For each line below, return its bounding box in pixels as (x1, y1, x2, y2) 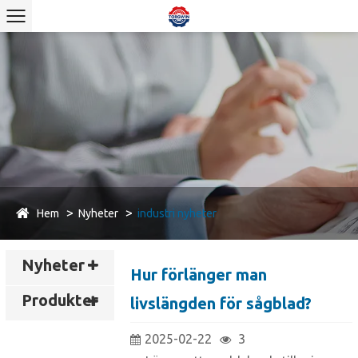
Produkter (22, 291, 98, 310)
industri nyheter (137, 207, 217, 220)
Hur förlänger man (130, 265, 267, 284)
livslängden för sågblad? (130, 293, 312, 312)
